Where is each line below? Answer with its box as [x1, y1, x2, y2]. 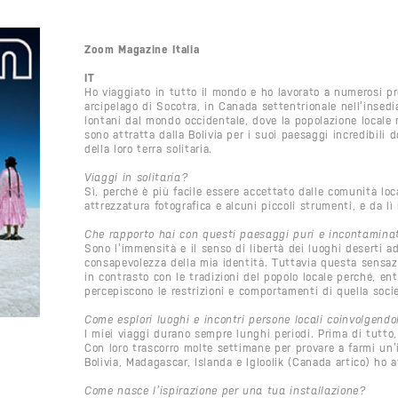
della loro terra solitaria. [84, 141, 212, 155]
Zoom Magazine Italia [84, 42, 200, 56]
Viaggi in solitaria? [84, 170, 189, 184]
